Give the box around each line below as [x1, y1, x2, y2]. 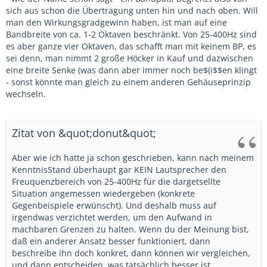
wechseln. [6, 88, 46, 100]
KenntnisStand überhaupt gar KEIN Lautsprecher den [12, 164, 226, 175]
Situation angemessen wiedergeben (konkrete [12, 188, 195, 199]
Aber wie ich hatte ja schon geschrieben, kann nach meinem [12, 152, 254, 163]
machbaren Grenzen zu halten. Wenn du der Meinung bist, [12, 223, 249, 235]
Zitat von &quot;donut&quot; [12, 126, 156, 140]
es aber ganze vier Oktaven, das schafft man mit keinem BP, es [6, 41, 256, 52]
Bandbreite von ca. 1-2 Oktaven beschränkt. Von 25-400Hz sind [6, 29, 257, 40]
